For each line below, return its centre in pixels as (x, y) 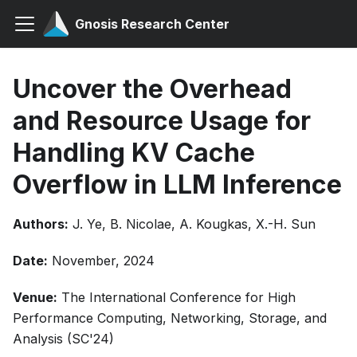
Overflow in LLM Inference (177, 184)
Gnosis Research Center (152, 24)
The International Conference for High (178, 297)
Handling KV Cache (134, 153)
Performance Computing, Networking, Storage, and (170, 318)
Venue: (35, 297)
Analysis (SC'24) (63, 339)
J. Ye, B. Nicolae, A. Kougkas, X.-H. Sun (194, 224)
